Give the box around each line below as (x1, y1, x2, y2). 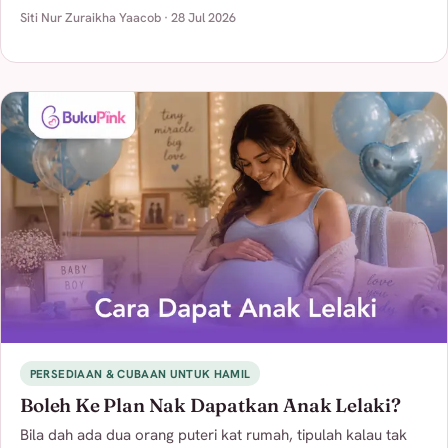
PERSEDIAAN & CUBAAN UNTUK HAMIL (29, 365, 251, 381)
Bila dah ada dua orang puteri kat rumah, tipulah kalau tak (20, 425, 408, 446)
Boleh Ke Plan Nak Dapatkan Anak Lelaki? (20, 393, 401, 417)
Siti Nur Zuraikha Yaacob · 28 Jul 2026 (20, 9, 237, 27)
